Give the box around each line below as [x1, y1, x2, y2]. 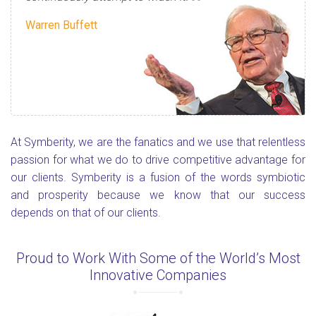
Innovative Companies [90, 267, 226, 284]
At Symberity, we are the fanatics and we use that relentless [11, 135, 305, 149]
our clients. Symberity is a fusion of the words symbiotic [11, 171, 305, 184]
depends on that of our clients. [11, 206, 161, 219]
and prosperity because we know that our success [11, 188, 305, 202]
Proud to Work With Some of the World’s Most [16, 250, 300, 267]
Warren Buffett [25, 18, 97, 32]
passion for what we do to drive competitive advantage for [11, 153, 305, 166]
